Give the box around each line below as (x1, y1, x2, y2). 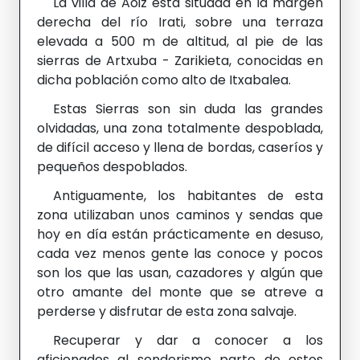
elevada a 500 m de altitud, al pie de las (37, 32, 323, 51)
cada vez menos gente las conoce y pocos (37, 244, 323, 264)
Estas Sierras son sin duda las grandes (53, 100, 323, 119)
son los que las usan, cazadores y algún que (37, 264, 323, 283)
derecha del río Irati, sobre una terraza (37, 13, 323, 32)
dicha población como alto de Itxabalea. (37, 71, 291, 90)
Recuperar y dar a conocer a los (53, 331, 323, 350)
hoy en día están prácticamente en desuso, (37, 225, 323, 244)
